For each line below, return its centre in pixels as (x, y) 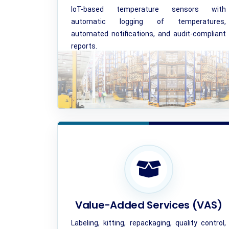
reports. (84, 46)
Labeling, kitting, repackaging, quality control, (148, 223)
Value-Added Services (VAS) (149, 205)
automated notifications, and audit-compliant (148, 34)
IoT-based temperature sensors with (148, 9)
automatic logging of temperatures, (148, 21)
